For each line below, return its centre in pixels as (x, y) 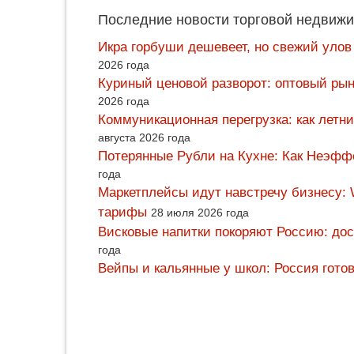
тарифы (122, 213)
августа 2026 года (144, 138)
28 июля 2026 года (200, 213)
